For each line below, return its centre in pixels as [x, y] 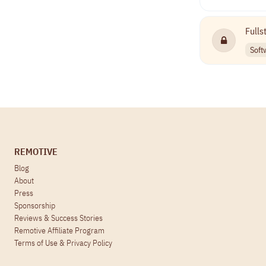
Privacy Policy [89, 243]
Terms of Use [36, 243]
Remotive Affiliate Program [59, 231]
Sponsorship [35, 206]
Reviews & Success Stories [58, 218]
